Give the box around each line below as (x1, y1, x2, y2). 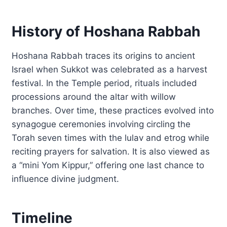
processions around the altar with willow (12, 91, 176, 102)
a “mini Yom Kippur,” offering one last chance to (12, 160, 205, 170)
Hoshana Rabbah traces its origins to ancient (12, 50, 196, 61)
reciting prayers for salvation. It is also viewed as (12, 146, 210, 157)
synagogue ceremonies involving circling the (12, 119, 191, 129)
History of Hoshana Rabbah (12, 22, 201, 40)
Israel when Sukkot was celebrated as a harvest (12, 64, 208, 74)
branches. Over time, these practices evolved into (12, 105, 214, 116)
